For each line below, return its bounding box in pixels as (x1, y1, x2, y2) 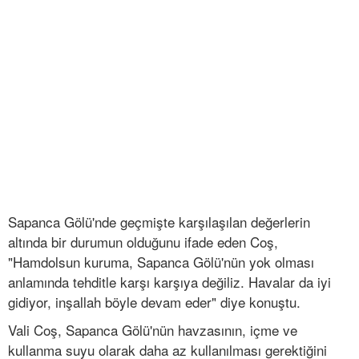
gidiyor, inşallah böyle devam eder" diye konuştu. (8, 292, 301, 313)
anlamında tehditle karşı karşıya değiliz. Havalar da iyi (8, 272, 331, 292)
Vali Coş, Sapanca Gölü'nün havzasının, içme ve (8, 320, 297, 341)
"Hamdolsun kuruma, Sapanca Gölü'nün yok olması (8, 252, 314, 272)
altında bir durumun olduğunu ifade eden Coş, (8, 232, 278, 252)
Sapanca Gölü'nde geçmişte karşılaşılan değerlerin (8, 212, 310, 232)
